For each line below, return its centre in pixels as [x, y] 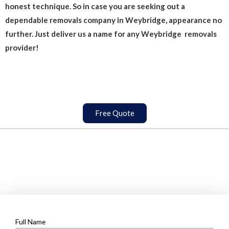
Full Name [30, 222]
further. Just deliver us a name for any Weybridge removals [111, 34]
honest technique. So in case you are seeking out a [95, 6]
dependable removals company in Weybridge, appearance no [113, 20]
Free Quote [114, 113]
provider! [22, 48]
